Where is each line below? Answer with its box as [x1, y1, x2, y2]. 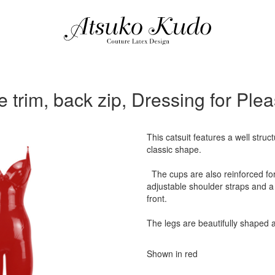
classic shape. [146, 143, 201, 155]
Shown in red [146, 247, 198, 260]
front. [146, 192, 167, 204]
